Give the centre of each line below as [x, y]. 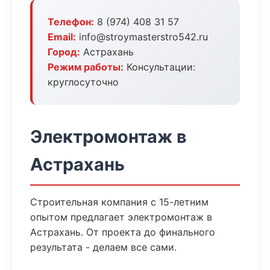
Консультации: [159, 67]
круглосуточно [83, 82]
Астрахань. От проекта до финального [123, 232]
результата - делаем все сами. [103, 247]
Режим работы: [86, 67]
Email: [62, 37]
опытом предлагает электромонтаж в [121, 217]
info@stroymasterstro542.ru [142, 37]
